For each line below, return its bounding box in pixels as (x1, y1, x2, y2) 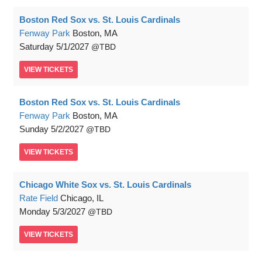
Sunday (19, 124, 49, 134)
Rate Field (19, 193, 58, 203)
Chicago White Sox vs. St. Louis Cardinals (19, 180, 191, 189)
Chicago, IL (60, 193, 104, 203)
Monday (19, 206, 50, 216)
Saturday (19, 42, 54, 51)
